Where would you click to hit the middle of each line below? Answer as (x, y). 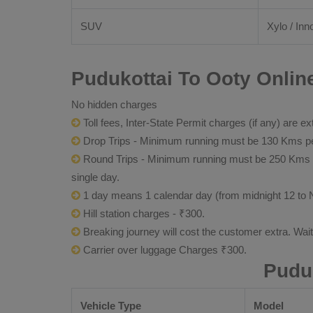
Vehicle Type (111, 306)
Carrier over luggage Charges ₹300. (163, 250)
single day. (95, 177)
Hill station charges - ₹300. (143, 213)
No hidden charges (114, 104)
